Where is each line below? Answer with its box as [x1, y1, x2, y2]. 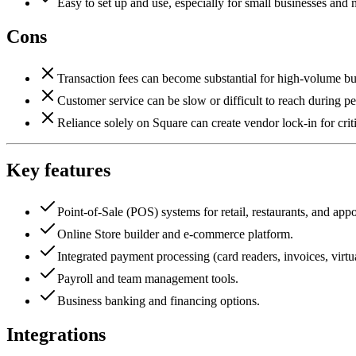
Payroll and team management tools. [57, 272, 238, 286]
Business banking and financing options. [57, 294, 260, 308]
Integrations [6, 324, 106, 346]
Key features [6, 160, 110, 181]
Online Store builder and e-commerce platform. [57, 227, 293, 242]
